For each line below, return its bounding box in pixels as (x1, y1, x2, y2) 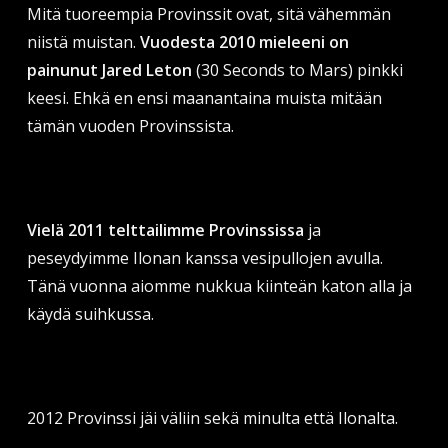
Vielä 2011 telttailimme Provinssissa (26, 218, 304, 241)
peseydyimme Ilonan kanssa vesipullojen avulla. (26, 246, 383, 269)
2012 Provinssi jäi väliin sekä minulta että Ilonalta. (26, 406, 398, 429)
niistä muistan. (26, 30, 140, 53)
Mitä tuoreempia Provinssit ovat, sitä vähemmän (26, 2, 391, 25)
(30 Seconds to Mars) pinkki (191, 58, 403, 81)
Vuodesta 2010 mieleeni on (139, 30, 349, 53)
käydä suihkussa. (26, 302, 154, 325)
